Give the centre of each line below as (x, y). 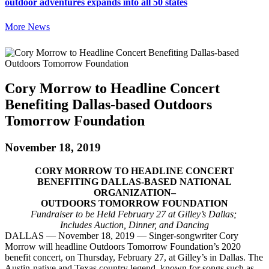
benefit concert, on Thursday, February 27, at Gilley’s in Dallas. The (134, 258)
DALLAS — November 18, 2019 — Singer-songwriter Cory (122, 236)
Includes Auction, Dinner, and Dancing (134, 225)
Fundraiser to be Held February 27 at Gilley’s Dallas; (134, 214)
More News (27, 26)
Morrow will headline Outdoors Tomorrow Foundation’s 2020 (123, 247)
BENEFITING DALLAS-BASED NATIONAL (134, 182)
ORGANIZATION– (134, 193)
